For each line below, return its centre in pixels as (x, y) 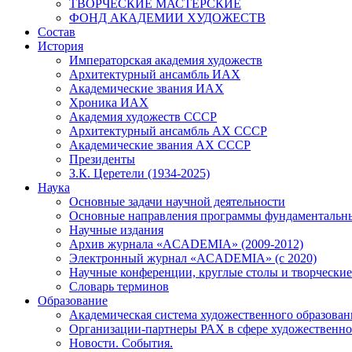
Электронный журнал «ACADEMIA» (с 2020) (193, 258)
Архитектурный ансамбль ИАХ (155, 74)
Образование (73, 300)
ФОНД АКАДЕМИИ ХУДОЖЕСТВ (167, 17)
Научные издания (116, 229)
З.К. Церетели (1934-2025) (139, 173)
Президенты (102, 159)
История (60, 46)
